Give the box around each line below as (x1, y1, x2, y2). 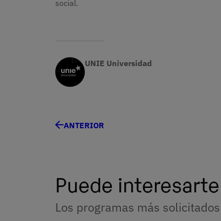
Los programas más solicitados (55, 199, 220, 215)
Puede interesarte (55, 170, 220, 197)
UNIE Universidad (85, 58, 152, 68)
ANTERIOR (64, 120, 104, 130)
